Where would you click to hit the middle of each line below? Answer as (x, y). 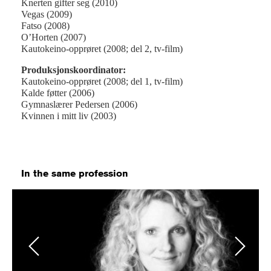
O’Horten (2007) (54, 38)
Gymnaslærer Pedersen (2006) (79, 105)
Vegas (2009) (47, 15)
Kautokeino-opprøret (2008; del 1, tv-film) (102, 82)
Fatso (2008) (45, 26)
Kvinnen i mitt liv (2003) (69, 116)
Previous (34, 246)
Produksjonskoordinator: (73, 70)
